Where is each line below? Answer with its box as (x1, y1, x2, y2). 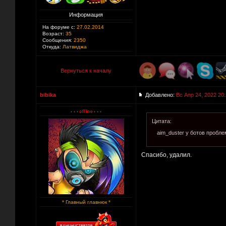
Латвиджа (61, 44, 87, 49)
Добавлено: (145, 92, 176, 98)
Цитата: (152, 118, 172, 124)
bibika (40, 92, 56, 98)
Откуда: (42, 44, 61, 49)
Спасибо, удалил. (141, 151, 192, 158)
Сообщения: (42, 37, 72, 43)
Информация (69, 12, 103, 18)
